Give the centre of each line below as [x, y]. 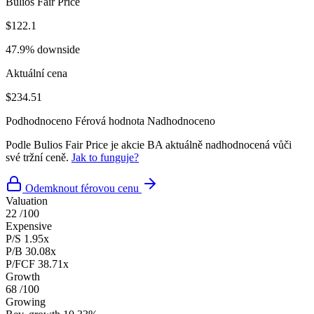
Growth [23, 276]
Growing [26, 301]
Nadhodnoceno [181, 121]
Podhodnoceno [39, 121]
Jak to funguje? [105, 157]
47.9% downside [43, 49]
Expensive [29, 226]
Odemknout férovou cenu [82, 188]
